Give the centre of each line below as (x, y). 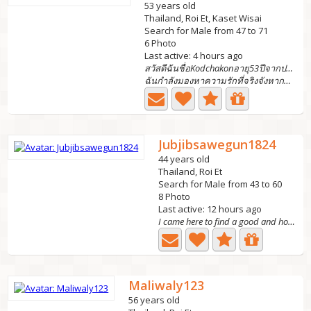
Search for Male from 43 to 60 (220, 184)
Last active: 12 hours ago (210, 209)
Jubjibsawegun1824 (217, 144)
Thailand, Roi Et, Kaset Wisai (203, 18)
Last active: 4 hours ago (194, 56)
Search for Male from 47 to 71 (207, 31)
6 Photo (161, 43)
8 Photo (175, 196)
